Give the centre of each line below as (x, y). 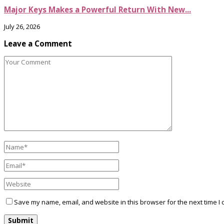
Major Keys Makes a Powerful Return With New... (97, 9)
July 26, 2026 (22, 27)
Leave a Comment (38, 44)
